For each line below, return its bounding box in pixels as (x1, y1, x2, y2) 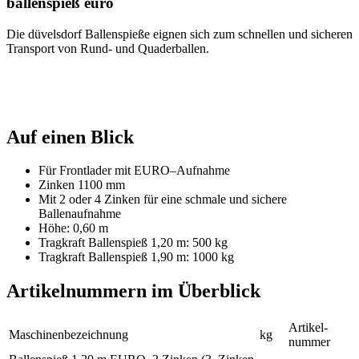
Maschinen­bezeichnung (9, 328, 128, 342)
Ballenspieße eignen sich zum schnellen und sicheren (82, 26, 353, 41)
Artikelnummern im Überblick (6, 280, 260, 302)
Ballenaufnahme (38, 207, 121, 221)
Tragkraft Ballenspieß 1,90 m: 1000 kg (38, 250, 234, 264)
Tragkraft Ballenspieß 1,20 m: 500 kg (38, 236, 228, 250)
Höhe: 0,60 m (38, 221, 108, 236)
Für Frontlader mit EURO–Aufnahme (38, 163, 230, 178)
